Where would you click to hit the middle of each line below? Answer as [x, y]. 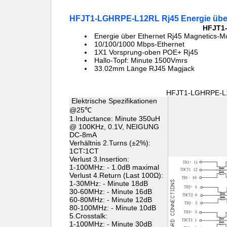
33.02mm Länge [122, 68]
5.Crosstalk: [88, 216]
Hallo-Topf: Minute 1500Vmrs [141, 60]
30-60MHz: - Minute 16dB [111, 192]
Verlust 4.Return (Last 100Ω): [116, 175]
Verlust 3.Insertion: [99, 159]
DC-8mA [83, 135]
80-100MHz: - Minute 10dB [113, 208]
